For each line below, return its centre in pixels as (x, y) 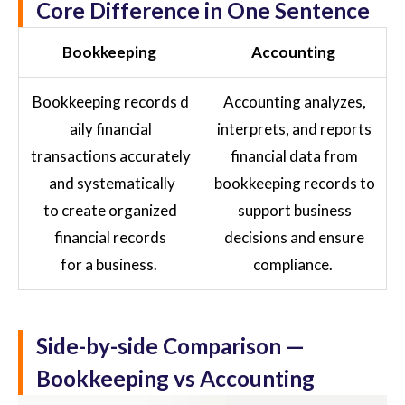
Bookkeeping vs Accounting (175, 379)
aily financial (110, 129)
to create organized (110, 211)
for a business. (109, 265)
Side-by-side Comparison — (170, 346)
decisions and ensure (294, 238)
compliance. (293, 265)
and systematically (110, 184)
